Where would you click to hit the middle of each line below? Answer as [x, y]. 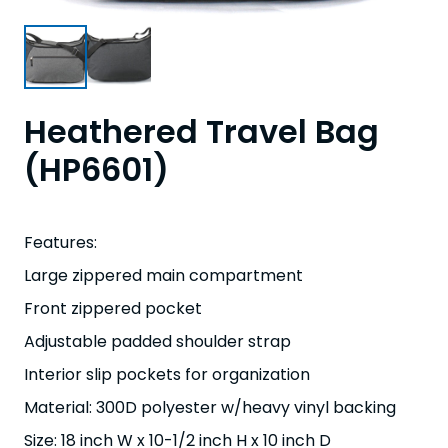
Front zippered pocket [113, 308]
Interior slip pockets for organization [167, 374]
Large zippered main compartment [163, 275]
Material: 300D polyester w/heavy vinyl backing [210, 407]
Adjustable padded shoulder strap [157, 341]
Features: [60, 242]
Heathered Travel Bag [201, 131]
